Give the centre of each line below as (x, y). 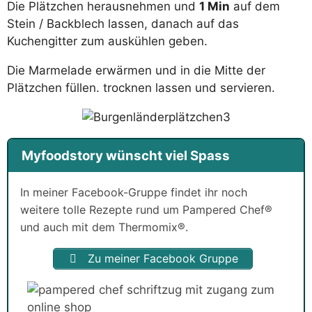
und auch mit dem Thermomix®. (104, 227)
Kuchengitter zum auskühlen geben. (107, 41)
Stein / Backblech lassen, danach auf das (123, 24)
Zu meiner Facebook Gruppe (161, 258)
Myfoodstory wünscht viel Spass (125, 155)
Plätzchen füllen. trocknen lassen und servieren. (141, 88)
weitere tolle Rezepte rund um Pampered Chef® (146, 209)
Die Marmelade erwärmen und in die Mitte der (136, 71)
